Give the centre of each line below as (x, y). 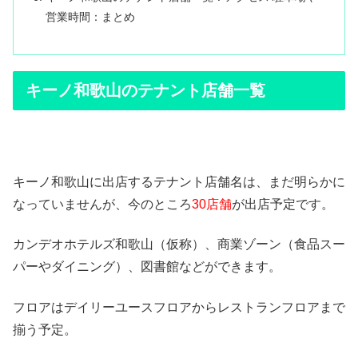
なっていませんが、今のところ (102, 205)
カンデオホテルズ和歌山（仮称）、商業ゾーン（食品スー (179, 245)
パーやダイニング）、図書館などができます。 (147, 267)
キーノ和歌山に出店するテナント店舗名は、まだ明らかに (179, 182)
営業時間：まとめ (91, 17)
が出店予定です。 (283, 205)
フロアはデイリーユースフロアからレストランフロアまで (179, 307)
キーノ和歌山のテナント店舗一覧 (145, 91)
